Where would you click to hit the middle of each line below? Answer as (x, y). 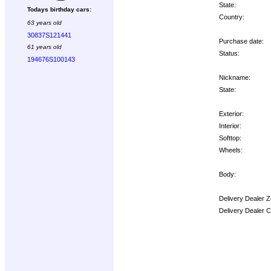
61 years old (44, 47)
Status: (229, 53)
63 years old (44, 23)
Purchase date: (241, 41)
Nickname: (235, 77)
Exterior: (231, 113)
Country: (232, 17)
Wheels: (231, 150)
